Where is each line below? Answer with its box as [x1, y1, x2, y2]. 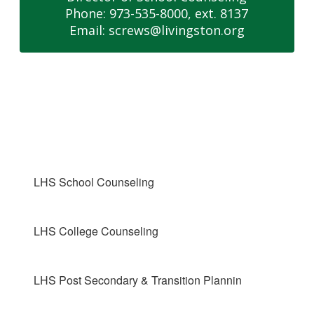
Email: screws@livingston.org [69, 22, 245, 39]
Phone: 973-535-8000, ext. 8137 [65, 5, 249, 22]
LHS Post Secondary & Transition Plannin [34, 272, 243, 288]
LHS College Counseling [34, 223, 159, 239]
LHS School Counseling [34, 174, 155, 190]
